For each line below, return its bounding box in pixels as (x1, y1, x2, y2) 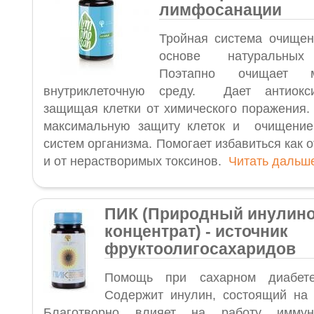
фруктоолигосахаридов (104, 240, 296, 258)
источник (215, 222, 288, 240)
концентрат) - (104, 222, 211, 240)
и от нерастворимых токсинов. (43, 154, 228, 168)
